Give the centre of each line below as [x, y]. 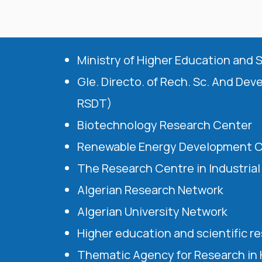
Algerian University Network [152, 211]
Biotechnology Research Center [165, 125]
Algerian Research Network [150, 189]
